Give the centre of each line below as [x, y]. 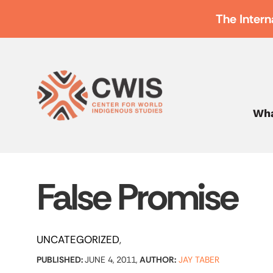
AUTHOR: [158, 260]
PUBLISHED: [61, 260]
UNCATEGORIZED [78, 239]
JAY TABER [199, 260]
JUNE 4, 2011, [112, 260]
